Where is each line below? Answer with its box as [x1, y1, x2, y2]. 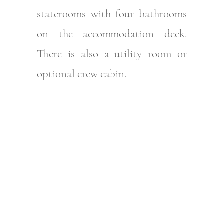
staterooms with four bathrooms [36, 7, 187, 21]
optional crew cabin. [36, 67, 126, 81]
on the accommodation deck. [36, 27, 187, 41]
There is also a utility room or [36, 47, 187, 61]
